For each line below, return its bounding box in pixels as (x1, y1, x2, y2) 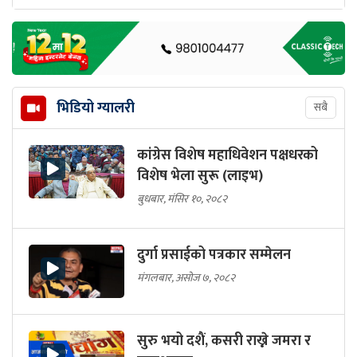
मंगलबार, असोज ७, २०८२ (137, 269, 235, 288)
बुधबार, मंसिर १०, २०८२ (137, 190, 227, 209)
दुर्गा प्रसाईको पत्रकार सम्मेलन (137, 243, 291, 268)
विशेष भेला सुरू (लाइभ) (137, 164, 263, 189)
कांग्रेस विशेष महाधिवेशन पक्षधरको (137, 143, 318, 168)
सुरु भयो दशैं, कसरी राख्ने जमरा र (137, 329, 311, 354)
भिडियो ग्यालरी (57, 96, 135, 121)
